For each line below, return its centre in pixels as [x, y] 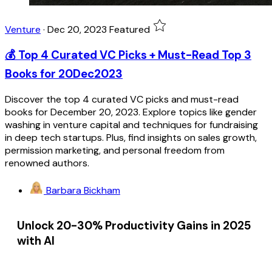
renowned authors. [47, 163]
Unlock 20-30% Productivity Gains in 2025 [134, 225]
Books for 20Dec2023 [64, 74]
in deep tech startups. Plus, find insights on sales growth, [131, 137]
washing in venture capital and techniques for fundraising [131, 124]
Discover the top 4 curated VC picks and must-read [122, 99]
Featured [130, 29]
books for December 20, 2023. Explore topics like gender [131, 112]
